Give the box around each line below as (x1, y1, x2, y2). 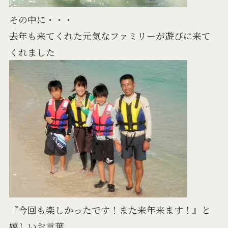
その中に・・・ (9, 12, 73, 26)
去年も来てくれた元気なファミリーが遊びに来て (9, 28, 211, 42)
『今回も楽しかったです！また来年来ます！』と (9, 203, 211, 216)
